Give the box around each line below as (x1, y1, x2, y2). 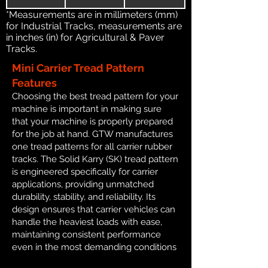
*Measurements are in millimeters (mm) (6, 9, 178, 21)
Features (12, 77, 57, 90)
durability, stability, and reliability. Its (12, 191, 156, 203)
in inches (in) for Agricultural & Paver (6, 32, 165, 44)
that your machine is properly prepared (12, 116, 173, 127)
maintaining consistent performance (12, 229, 161, 240)
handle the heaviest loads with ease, (12, 217, 162, 228)
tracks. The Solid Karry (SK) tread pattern (12, 154, 178, 165)
